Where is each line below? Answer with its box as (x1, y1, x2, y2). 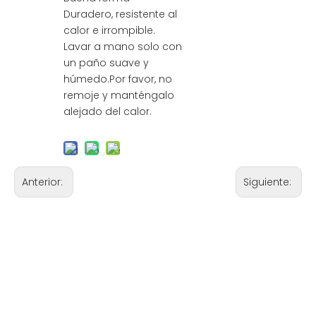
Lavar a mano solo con (63, 39, 182, 54)
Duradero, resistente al (63, 7, 177, 21)
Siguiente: (243, 175, 294, 189)
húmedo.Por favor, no (63, 72, 172, 86)
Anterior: (22, 175, 66, 189)
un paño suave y (63, 56, 149, 70)
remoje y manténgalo (63, 88, 174, 102)
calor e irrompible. (63, 23, 155, 37)
